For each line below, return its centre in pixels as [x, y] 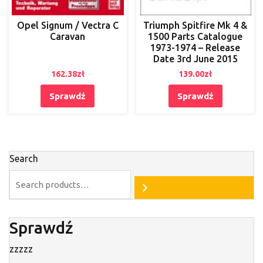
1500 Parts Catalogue [195, 37]
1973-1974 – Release [195, 48]
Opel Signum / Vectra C [68, 26]
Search [24, 159]
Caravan [68, 37]
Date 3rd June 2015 [195, 59]
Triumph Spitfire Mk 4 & [195, 26]
